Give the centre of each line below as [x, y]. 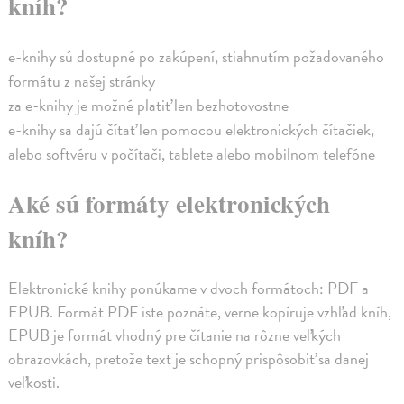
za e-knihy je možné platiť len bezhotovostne [149, 105]
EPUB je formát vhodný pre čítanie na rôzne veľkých [175, 335]
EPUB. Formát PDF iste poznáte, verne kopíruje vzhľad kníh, [200, 311]
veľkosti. [34, 381]
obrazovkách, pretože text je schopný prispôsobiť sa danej [189, 358]
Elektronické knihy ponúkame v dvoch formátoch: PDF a [189, 288]
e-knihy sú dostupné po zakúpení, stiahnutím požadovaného [197, 56]
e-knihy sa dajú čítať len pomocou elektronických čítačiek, [192, 129]
